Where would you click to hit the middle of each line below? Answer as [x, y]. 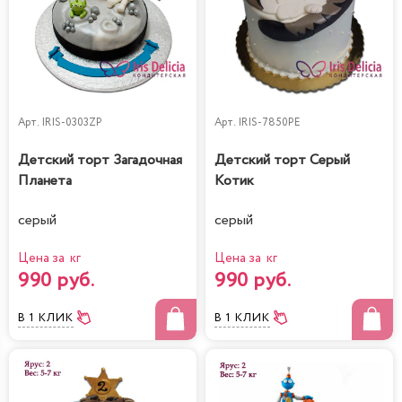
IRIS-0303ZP [72, 123]
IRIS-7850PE [269, 123]
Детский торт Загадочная [100, 160]
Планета [45, 180]
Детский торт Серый [282, 160]
